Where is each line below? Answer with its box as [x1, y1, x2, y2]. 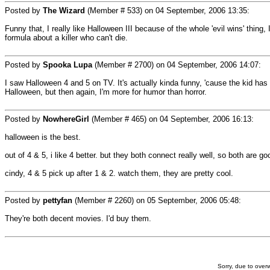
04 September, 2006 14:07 [167, 60, 259, 69]
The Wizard [43, 6, 85, 15]
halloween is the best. [5, 133, 81, 142]
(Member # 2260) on [72, 196, 147, 205]
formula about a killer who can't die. [5, 33, 128, 42]
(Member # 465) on [89, 115, 160, 124]
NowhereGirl [43, 115, 89, 124]
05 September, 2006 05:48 [147, 196, 239, 205]
